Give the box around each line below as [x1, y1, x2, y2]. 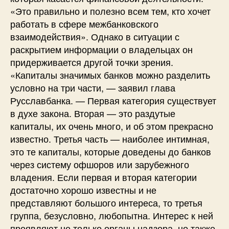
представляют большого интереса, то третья [10, 195, 202, 209]
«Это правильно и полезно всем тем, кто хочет [10, 4, 211, 17]
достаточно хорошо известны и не [10, 182, 156, 196]
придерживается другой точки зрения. [10, 55, 173, 68]
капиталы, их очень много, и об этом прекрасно [10, 119, 213, 132]
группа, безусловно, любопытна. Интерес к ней [10, 208, 213, 222]
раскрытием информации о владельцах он [10, 42, 193, 56]
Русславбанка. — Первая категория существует [10, 93, 216, 107]
